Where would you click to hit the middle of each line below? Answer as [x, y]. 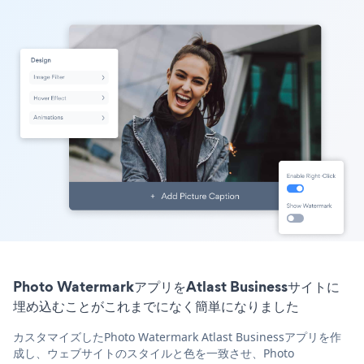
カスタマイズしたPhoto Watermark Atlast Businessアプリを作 [177, 336]
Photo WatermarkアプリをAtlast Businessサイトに [176, 286]
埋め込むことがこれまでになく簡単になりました [156, 305]
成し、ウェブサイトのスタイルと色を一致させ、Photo [154, 353]
